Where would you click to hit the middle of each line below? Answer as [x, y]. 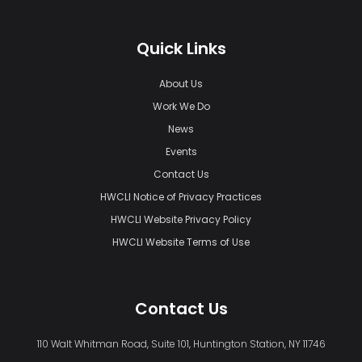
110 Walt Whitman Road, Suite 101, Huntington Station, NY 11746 [181, 344]
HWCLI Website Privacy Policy [181, 220]
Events [181, 152]
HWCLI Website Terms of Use [181, 242]
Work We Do [181, 107]
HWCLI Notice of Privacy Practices [181, 197]
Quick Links [181, 49]
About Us [181, 84]
